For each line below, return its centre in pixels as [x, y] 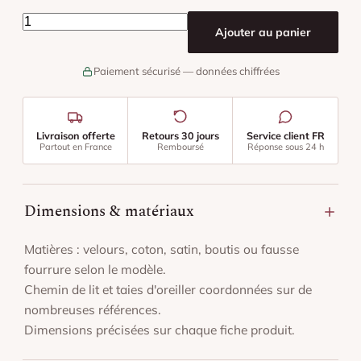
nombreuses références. [93, 309]
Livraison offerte [75, 135]
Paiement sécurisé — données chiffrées [187, 71]
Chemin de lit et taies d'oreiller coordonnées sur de [168, 289]
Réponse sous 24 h [285, 147]
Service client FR [285, 135]
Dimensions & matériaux [109, 212]
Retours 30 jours [180, 135]
